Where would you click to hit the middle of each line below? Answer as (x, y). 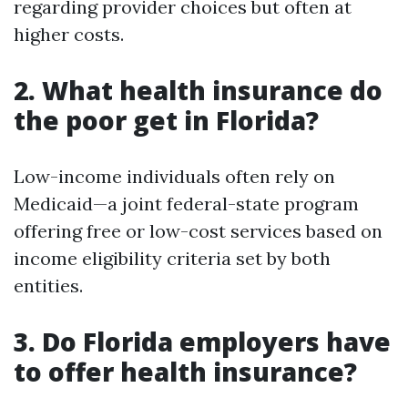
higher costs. (69, 34)
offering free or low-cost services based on (198, 231)
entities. (48, 286)
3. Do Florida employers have (202, 342)
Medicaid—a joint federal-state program (186, 204)
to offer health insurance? (185, 372)
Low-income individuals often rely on (174, 176)
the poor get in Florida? (166, 120)
